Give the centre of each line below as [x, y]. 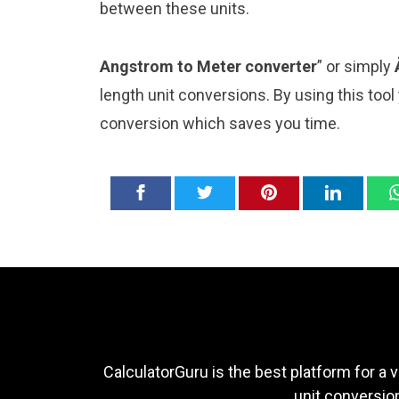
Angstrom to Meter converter [208, 66]
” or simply [356, 66]
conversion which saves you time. [220, 123]
